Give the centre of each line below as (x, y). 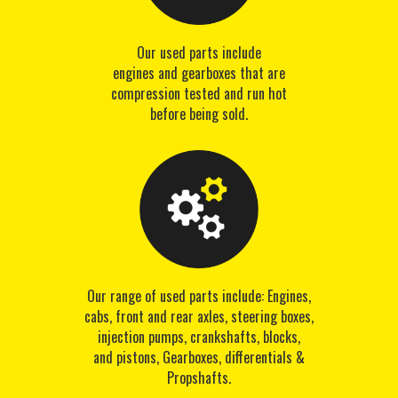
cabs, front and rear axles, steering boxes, (199, 317)
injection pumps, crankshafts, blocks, (199, 337)
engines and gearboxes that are (199, 72)
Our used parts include (199, 52)
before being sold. (199, 113)
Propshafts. (199, 378)
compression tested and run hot (199, 93)
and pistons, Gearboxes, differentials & (199, 358)
